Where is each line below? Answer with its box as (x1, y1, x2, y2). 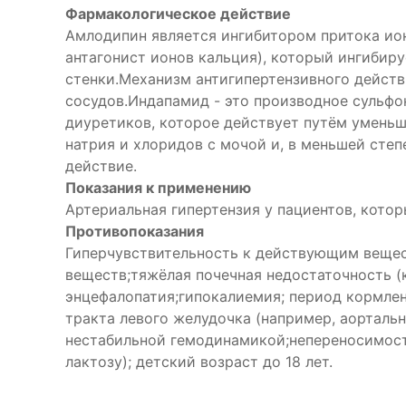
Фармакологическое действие (65, 5, 291, 24)
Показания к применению (65, 179, 251, 198)
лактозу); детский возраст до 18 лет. (65, 353, 333, 372)
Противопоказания (65, 222, 204, 241)
